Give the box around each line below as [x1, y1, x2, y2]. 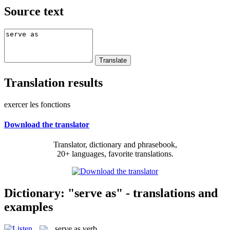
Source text [4, 4, 64, 18]
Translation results [4, 75, 103, 89]
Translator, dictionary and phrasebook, [53, 140, 177, 149]
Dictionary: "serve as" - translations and [4, 186, 218, 200]
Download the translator [4, 120, 89, 129]
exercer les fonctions [4, 100, 70, 109]
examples [4, 200, 53, 214]
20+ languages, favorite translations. [56, 149, 174, 159]
